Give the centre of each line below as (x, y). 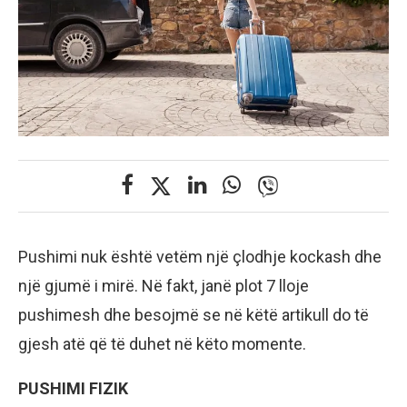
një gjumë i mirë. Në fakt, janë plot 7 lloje (164, 286)
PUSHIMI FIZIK (73, 389)
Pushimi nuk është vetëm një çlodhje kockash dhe (200, 257)
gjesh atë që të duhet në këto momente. (162, 344)
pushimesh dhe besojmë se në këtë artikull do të (194, 315)
